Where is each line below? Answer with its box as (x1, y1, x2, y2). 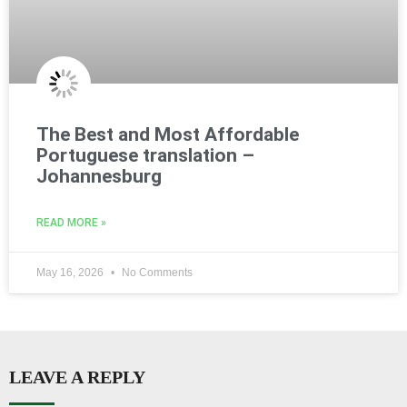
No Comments (119, 266, 193, 280)
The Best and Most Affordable (36, 124, 299, 146)
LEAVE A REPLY (9, 367, 145, 388)
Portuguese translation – (36, 144, 254, 167)
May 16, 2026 (36, 266, 106, 280)
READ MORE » (36, 216, 106, 230)
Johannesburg (36, 165, 162, 188)
